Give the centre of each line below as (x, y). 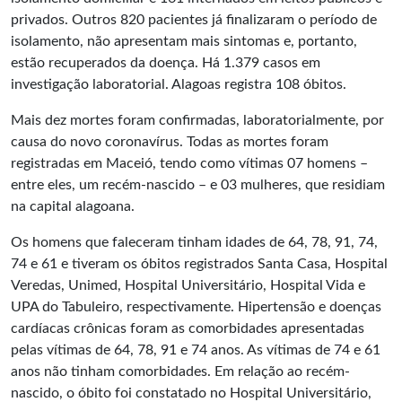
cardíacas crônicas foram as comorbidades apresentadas (188, 328)
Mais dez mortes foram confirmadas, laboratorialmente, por (197, 120)
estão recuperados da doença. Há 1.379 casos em (166, 63)
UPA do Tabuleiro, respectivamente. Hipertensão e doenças (196, 307)
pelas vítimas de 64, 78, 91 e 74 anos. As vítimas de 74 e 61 (196, 350)
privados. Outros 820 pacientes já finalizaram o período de (194, 20)
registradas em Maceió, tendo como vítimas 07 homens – (189, 163)
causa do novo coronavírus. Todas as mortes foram (170, 142)
